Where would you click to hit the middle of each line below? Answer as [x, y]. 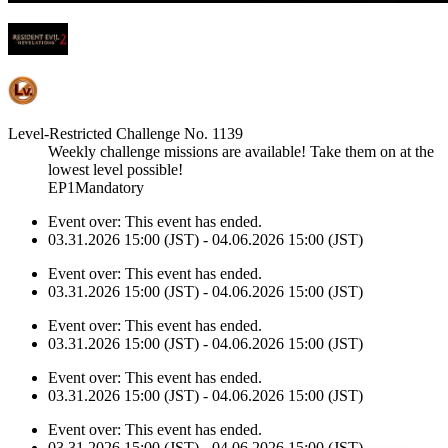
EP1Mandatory [96, 187]
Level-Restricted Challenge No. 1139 [125, 133]
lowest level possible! [115, 169]
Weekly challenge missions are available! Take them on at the [241, 151]
